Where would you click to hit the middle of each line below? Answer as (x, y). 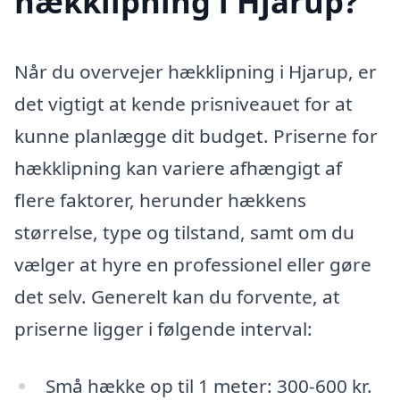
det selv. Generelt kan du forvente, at (177, 296)
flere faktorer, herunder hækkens (160, 200)
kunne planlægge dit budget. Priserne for (196, 135)
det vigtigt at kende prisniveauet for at (183, 103)
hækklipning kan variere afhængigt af (178, 167)
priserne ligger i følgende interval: (163, 328)
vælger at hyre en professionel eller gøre (193, 264)
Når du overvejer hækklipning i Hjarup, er (196, 71)
